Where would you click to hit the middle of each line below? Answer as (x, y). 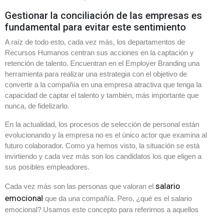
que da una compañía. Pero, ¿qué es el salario (117, 198)
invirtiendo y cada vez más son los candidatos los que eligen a (103, 156)
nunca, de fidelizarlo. (37, 106)
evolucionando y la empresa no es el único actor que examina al (106, 135)
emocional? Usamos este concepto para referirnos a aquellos (102, 209)
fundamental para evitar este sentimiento (95, 27)
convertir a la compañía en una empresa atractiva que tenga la (103, 84)
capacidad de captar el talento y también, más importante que (102, 95)
